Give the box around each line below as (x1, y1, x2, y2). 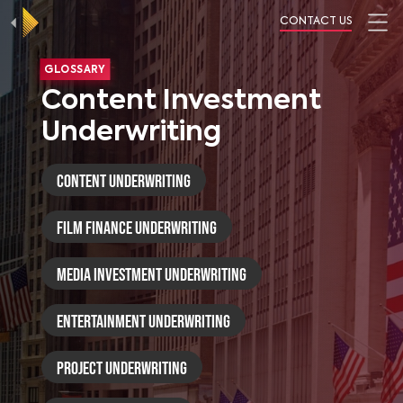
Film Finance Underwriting (57, 218, 218, 239)
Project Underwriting (57, 358, 188, 380)
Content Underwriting (57, 171, 192, 193)
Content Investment (41, 88, 322, 115)
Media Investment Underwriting (57, 264, 247, 286)
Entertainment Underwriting (57, 311, 231, 333)
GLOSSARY (44, 65, 107, 75)
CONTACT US (280, 16, 352, 27)
